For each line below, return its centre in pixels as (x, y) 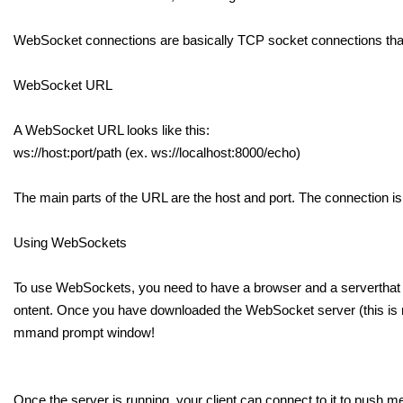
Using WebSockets (70, 242)
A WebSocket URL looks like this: (112, 130)
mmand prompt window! (84, 332)
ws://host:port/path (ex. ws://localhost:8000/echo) (157, 152)
